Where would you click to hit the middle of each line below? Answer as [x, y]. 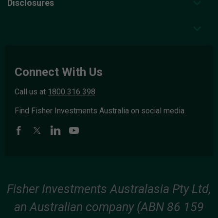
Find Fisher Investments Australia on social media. [100, 111]
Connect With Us [59, 72]
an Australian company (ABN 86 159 [109, 207]
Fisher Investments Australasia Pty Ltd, [109, 189]
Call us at [31, 92]
